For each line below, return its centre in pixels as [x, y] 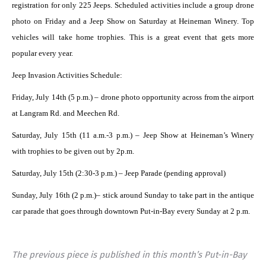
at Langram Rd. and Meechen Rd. [66, 113]
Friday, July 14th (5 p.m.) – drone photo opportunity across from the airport [133, 97]
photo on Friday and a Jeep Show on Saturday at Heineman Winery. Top [133, 21]
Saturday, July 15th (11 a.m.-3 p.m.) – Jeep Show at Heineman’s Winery [133, 135]
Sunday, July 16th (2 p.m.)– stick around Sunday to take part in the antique [133, 195]
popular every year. [42, 53]
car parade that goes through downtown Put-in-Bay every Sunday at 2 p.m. [131, 211]
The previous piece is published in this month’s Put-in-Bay [129, 254]
